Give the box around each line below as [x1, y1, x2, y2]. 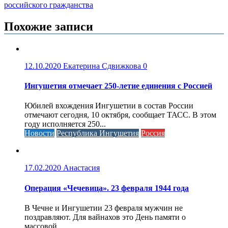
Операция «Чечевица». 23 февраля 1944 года [24, 183, 189, 192]
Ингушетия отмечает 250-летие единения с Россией [24, 81, 212, 91]
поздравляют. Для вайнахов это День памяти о [24, 212, 186, 221]
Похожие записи [4, 19, 93, 33]
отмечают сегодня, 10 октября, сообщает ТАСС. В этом [24, 110, 216, 120]
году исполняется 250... [24, 120, 106, 129]
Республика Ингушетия [56, 129, 139, 138]
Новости [24, 129, 54, 138]
